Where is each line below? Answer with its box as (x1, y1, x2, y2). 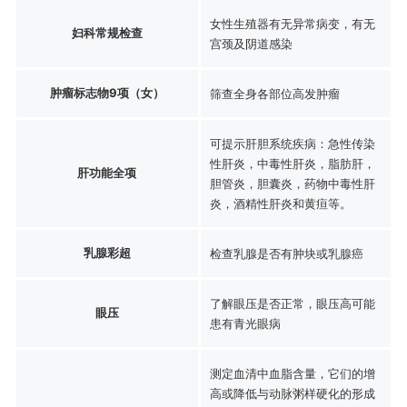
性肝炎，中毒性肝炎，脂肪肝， (209, 155, 375, 171)
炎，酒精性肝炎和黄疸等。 (209, 195, 352, 211)
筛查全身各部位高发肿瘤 (209, 85, 340, 101)
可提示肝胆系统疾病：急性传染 (209, 135, 375, 151)
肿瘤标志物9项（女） (49, 84, 164, 100)
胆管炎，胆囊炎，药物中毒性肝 (209, 175, 375, 191)
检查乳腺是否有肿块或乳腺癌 (209, 245, 363, 261)
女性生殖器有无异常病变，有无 (209, 15, 375, 31)
